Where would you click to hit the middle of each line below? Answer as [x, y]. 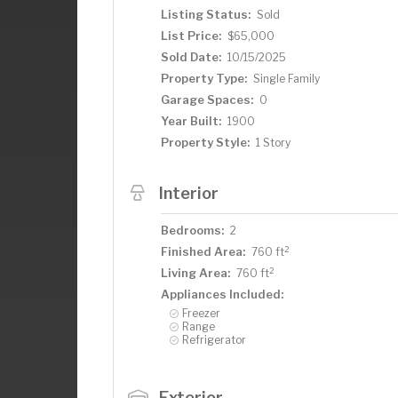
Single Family [287, 79]
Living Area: [195, 273]
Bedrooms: [192, 230]
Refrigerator [214, 340]
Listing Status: [206, 14]
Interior [188, 193]
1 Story [273, 143]
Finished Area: [203, 251]
